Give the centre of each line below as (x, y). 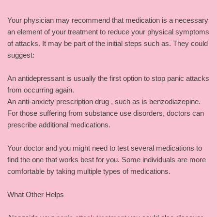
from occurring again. (41, 90)
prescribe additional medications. (59, 124)
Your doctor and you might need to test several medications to (105, 148)
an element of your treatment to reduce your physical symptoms (108, 31)
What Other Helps (36, 194)
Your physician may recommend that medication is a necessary (108, 20)
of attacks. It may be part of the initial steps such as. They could (108, 43)
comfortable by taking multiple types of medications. (89, 171)
